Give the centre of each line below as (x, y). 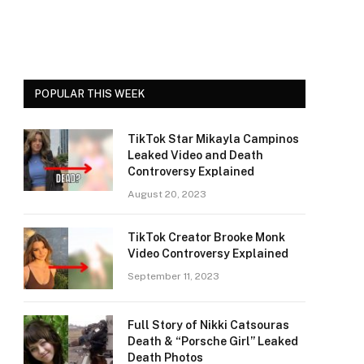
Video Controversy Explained (208, 253)
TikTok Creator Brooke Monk (206, 237)
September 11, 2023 (173, 276)
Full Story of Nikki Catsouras (208, 325)
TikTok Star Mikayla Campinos (213, 139)
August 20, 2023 (167, 194)
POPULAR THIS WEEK (90, 94)
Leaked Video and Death (195, 155)
